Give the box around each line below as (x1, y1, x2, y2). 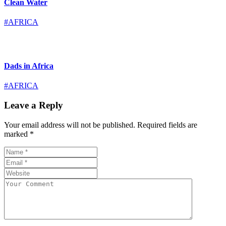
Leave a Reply (4, 100, 63, 111)
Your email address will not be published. (4, 120, 135, 129)
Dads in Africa (4, 62, 53, 71)
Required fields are (135, 120, 197, 129)
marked (4, 129, 30, 138)
